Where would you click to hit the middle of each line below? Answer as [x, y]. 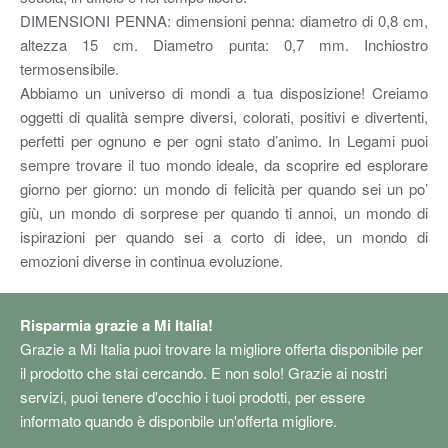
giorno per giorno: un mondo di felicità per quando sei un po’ [224, 188]
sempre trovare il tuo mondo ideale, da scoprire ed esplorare [224, 164]
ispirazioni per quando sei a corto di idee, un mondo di [224, 236]
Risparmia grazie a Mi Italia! [116, 324]
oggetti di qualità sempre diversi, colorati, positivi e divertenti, [224, 116]
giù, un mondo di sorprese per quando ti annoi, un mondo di [224, 212]
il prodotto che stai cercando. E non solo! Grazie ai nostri [203, 372]
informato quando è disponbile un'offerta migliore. [178, 420]
